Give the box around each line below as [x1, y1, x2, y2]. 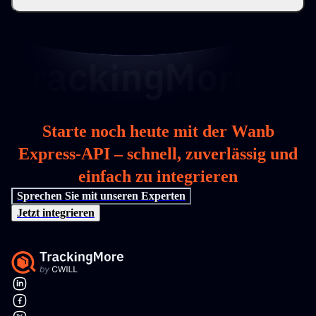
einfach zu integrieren [78, 167, 238, 186]
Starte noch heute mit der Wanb [42, 122, 274, 140]
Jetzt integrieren [17, 207, 95, 219]
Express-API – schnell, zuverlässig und [18, 145, 298, 163]
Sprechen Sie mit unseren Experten [17, 190, 186, 202]
